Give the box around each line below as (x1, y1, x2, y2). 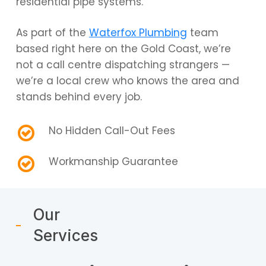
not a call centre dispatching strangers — (15, 58, 230, 72)
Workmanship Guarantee (48, 154, 178, 169)
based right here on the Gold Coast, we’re (15, 42, 231, 56)
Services (33, 226, 98, 245)
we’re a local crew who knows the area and (15, 74, 239, 88)
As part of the (15, 26, 89, 40)
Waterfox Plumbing (88, 26, 187, 40)
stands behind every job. (15, 90, 142, 104)
